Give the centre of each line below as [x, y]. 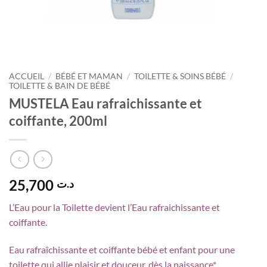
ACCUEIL [27, 76]
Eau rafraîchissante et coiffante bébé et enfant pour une [122, 250]
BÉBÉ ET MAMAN [89, 76]
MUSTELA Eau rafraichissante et [105, 103]
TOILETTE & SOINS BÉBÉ [180, 76]
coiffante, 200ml [58, 120]
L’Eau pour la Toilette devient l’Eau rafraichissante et [114, 207]
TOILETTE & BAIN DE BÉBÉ [60, 86]
